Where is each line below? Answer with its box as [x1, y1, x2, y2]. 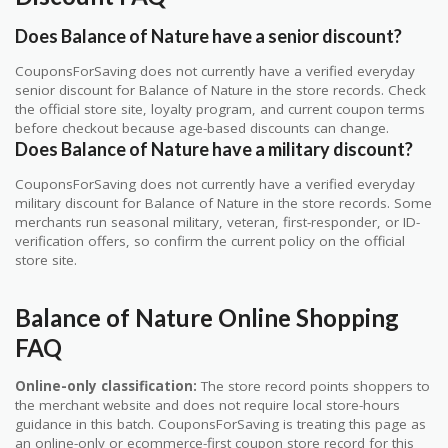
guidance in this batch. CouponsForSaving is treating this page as [15, 414, 426, 433]
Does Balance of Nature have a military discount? [15, 138, 413, 161]
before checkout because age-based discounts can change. [15, 119, 389, 138]
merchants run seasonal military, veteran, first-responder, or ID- [15, 213, 420, 232]
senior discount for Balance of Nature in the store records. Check [15, 81, 426, 100]
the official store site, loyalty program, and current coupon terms [15, 100, 425, 119]
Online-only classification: [15, 376, 197, 395]
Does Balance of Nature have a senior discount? [15, 25, 402, 48]
